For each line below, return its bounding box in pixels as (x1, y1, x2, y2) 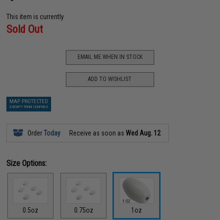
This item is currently (6, 12, 64, 21)
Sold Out (6, 23, 43, 35)
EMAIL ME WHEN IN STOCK (77, 54, 142, 60)
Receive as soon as (68, 129, 126, 137)
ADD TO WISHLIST (88, 76, 132, 82)
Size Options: (6, 158, 47, 168)
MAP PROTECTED (9, 98, 49, 105)
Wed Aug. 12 (126, 129, 161, 137)
